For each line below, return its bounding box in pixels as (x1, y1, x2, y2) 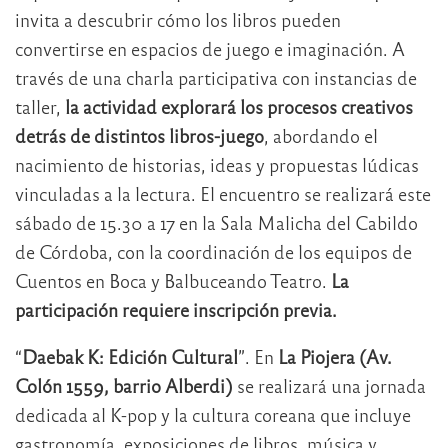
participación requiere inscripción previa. (15, 298, 337, 322)
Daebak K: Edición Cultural (22, 345, 238, 369)
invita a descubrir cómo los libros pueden (15, 8, 341, 32)
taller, (15, 95, 61, 119)
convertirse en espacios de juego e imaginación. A (15, 37, 405, 61)
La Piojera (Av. (278, 345, 392, 369)
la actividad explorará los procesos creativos (61, 95, 413, 119)
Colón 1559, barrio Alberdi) (15, 374, 233, 398)
